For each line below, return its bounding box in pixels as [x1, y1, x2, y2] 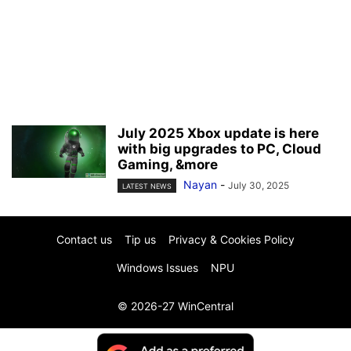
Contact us [56, 233, 112, 247]
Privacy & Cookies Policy [168, 233, 295, 247]
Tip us [125, 233, 156, 247]
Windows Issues [117, 261, 198, 275]
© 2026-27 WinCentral [118, 299, 233, 313]
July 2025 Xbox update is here [118, 125, 319, 141]
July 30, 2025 [228, 179, 289, 191]
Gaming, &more [118, 157, 218, 172]
